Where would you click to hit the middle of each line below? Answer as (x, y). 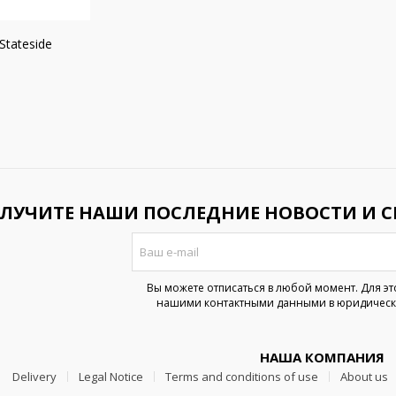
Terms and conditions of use (241, 377)
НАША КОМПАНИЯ (322, 357)
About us (364, 377)
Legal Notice (110, 377)
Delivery (34, 377)
